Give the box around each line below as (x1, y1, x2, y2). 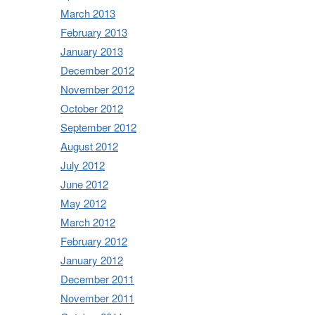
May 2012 (60, 195, 106, 210)
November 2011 (60, 290, 134, 305)
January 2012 (60, 252, 123, 267)
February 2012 (60, 233, 127, 248)
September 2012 (60, 119, 136, 134)
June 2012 (60, 176, 108, 191)
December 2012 (60, 62, 134, 77)
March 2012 (60, 214, 115, 229)
